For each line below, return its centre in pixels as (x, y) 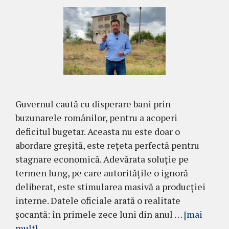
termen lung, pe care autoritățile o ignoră (102, 173)
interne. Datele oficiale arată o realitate (98, 200)
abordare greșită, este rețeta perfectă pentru (107, 145)
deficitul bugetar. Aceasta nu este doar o (98, 131)
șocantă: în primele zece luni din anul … (100, 214)
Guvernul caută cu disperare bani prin (93, 104)
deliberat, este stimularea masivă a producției (110, 186)
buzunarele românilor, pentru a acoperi (96, 117)
